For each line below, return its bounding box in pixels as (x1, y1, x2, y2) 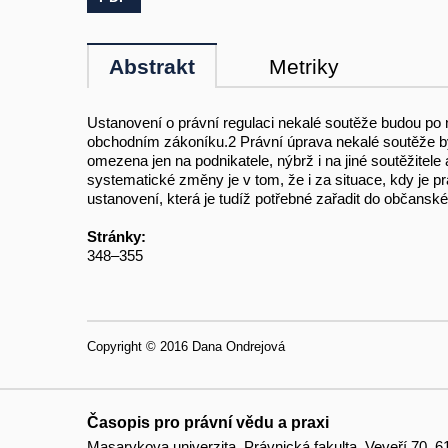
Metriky (269, 55, 339, 79)
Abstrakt (109, 55, 195, 79)
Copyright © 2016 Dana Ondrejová (87, 339, 285, 355)
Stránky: (87, 228, 146, 246)
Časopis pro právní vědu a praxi (87, 414, 329, 432)
